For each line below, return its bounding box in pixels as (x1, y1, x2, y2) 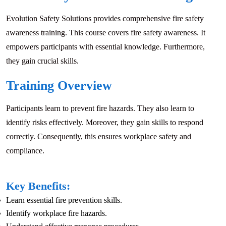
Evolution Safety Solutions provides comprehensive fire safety (6, 14, 204, 23)
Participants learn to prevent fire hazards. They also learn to (6, 104, 194, 113)
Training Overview (6, 78, 112, 93)
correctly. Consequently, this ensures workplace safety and (6, 132, 191, 141)
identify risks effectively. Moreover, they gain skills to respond (6, 118, 203, 127)
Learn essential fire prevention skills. (6, 196, 122, 205)
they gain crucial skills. (6, 56, 79, 66)
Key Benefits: (6, 180, 70, 193)
